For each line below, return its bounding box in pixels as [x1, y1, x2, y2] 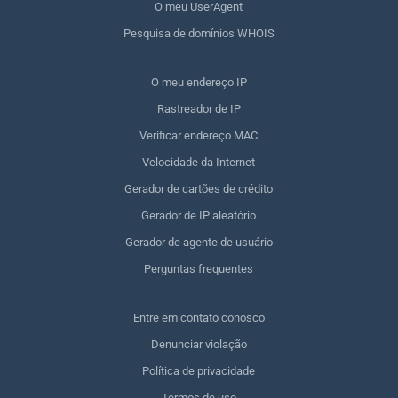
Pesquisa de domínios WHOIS [123, 27, 275, 40]
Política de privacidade [142, 364, 256, 378]
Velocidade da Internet [142, 155, 256, 169]
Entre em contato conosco [132, 311, 265, 324]
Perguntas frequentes [144, 262, 254, 275]
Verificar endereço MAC [139, 129, 259, 142]
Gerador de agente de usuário [124, 235, 273, 249]
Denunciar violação [150, 338, 247, 351]
